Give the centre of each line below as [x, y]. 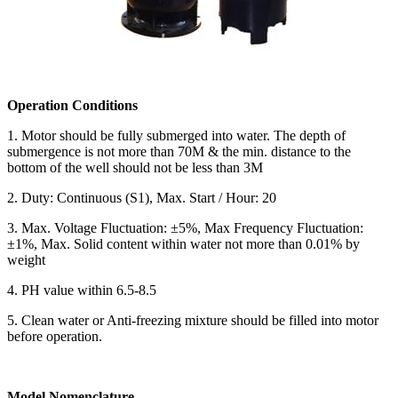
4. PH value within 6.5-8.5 [82, 290]
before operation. [55, 336]
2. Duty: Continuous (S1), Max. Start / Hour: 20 [142, 197]
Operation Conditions [72, 105]
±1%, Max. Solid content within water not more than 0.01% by [183, 243]
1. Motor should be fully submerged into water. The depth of [176, 135]
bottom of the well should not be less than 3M [135, 167]
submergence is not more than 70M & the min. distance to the [179, 151]
